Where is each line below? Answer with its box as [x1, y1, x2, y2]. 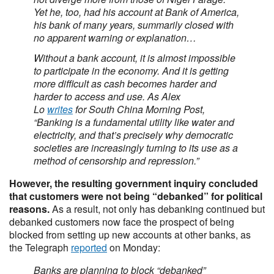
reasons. [9, 202, 50, 216]
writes [47, 102, 73, 116]
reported [71, 240, 107, 254]
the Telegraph [9, 240, 71, 254]
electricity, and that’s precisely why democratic [34, 128, 233, 142]
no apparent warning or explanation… [34, 31, 196, 45]
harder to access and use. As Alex [34, 89, 180, 103]
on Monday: [107, 240, 160, 254]
